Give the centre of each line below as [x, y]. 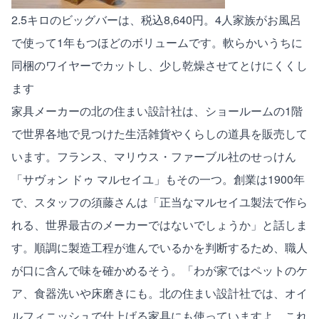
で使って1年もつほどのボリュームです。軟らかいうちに [157, 42]
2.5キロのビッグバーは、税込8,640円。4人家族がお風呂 [156, 19]
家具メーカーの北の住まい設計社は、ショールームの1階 [157, 110]
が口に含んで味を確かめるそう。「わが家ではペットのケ [159, 270]
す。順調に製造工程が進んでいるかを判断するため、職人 [159, 247]
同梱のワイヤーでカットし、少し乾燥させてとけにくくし [159, 65]
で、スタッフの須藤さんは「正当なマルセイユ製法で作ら [159, 202]
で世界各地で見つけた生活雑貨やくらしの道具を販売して [159, 133]
